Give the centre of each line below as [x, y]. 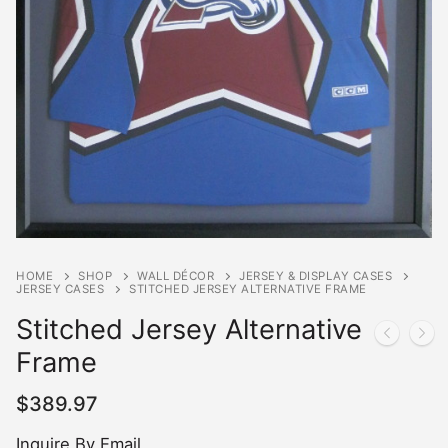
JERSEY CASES [60, 288]
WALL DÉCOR [175, 275]
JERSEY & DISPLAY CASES [315, 275]
